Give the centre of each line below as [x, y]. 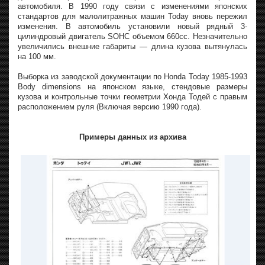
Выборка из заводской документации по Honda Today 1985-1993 [132, 77]
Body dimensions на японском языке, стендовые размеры [132, 87]
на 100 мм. [37, 57]
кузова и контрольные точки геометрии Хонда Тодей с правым [132, 97]
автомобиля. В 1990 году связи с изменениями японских [132, 7]
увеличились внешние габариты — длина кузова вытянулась [132, 47]
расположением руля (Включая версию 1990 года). [110, 107]
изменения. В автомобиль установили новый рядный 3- [132, 27]
